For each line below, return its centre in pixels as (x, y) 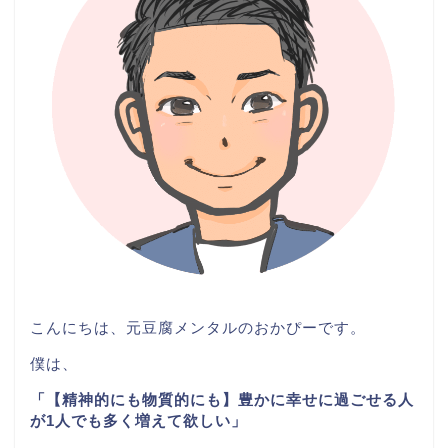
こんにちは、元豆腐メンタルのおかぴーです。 (198, 327)
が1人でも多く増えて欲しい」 (138, 421)
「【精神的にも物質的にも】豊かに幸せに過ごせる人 (222, 400)
